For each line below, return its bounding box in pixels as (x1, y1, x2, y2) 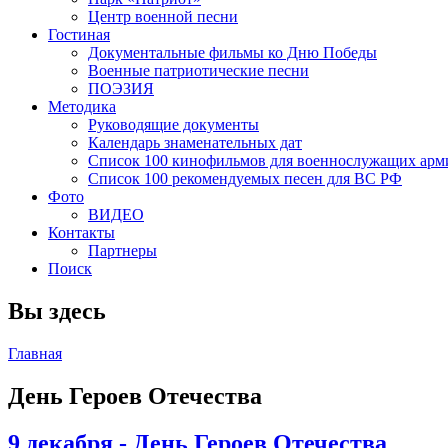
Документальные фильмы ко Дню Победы (88, 44, 377, 61)
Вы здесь (8, 297, 106, 324)
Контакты (48, 224, 115, 241)
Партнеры (88, 242, 157, 259)
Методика (48, 98, 116, 115)
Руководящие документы (88, 116, 259, 133)
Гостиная (48, 26, 110, 43)
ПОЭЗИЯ (88, 80, 154, 97)
